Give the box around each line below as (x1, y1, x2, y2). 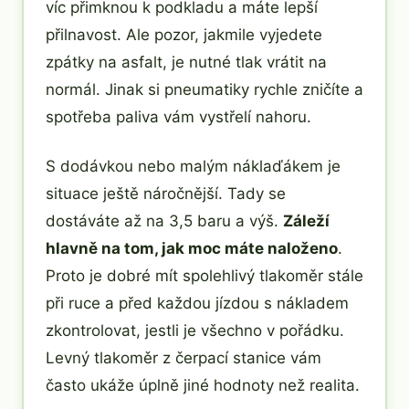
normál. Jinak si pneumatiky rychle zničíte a (46, 79, 363, 99)
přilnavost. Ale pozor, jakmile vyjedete (46, 25, 322, 44)
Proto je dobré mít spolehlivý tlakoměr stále (46, 266, 363, 285)
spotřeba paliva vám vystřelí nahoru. (46, 107, 311, 126)
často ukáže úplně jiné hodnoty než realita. (46, 375, 360, 394)
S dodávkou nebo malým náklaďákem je (46, 156, 341, 175)
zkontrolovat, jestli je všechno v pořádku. (46, 320, 344, 340)
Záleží (283, 211, 330, 230)
